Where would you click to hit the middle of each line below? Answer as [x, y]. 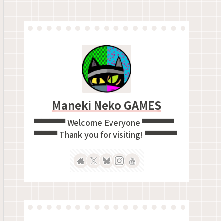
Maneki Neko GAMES [107, 105]
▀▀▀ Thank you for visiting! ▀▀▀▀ [105, 134]
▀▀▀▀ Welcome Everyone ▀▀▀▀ [104, 122]
